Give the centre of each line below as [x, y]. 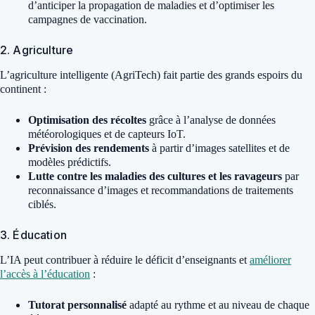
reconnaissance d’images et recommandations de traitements [161, 191]
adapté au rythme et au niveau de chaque [218, 304]
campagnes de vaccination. [88, 20]
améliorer [270, 259]
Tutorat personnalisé [77, 304]
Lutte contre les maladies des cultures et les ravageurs [155, 176]
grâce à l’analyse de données [211, 120]
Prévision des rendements [89, 148]
